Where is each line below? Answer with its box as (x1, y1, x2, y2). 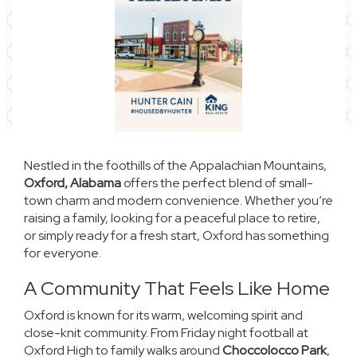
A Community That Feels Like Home (24, 275, 330, 300)
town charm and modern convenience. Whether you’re (24, 191, 333, 209)
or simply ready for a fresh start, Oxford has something (24, 226, 329, 244)
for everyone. (24, 244, 101, 261)
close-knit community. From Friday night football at (24, 324, 308, 341)
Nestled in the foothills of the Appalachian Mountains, (24, 156, 327, 174)
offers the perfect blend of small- (121, 174, 313, 191)
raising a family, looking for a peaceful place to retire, (24, 209, 320, 226)
